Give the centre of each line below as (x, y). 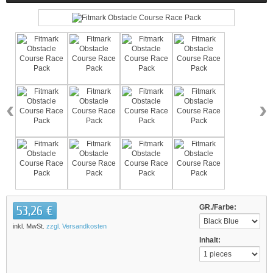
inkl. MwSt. (30, 226)
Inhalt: (210, 240)
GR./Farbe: (218, 207)
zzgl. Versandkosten (76, 226)
